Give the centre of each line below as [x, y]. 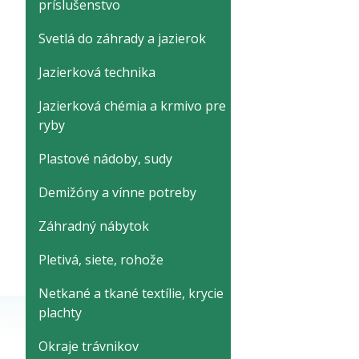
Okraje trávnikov [89, 346]
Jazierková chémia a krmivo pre [132, 106]
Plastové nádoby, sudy [105, 159]
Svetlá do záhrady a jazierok [122, 38]
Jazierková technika [97, 72]
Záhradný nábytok [94, 226]
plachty [60, 313]
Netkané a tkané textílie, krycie [131, 293]
